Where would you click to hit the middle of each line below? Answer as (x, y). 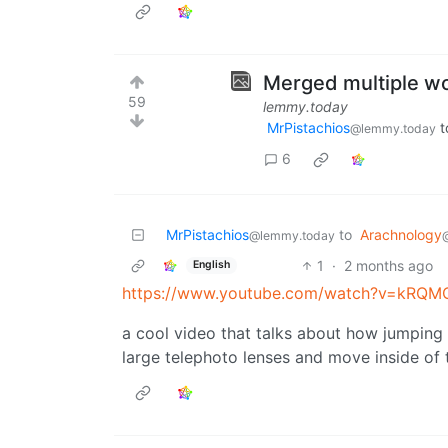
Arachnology (401, 234)
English (211, 265)
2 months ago (388, 265)
